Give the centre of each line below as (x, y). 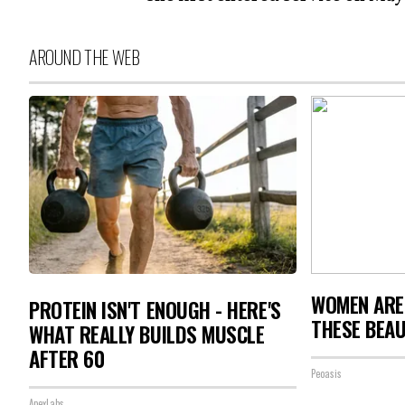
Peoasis (326, 373)
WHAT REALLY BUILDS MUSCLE (147, 334)
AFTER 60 (67, 359)
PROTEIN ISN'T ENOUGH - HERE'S (155, 310)
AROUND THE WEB (85, 57)
